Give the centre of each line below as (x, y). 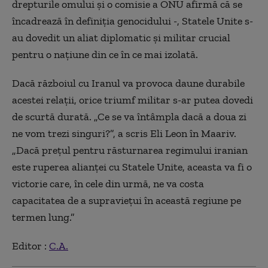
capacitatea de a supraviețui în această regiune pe (127, 201)
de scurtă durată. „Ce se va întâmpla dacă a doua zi (129, 117)
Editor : (31, 246)
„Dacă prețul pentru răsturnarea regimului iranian (130, 150)
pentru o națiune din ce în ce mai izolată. (105, 55)
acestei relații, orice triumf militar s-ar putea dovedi (133, 100)
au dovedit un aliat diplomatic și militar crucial (121, 38)
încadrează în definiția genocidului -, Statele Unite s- (133, 21)
